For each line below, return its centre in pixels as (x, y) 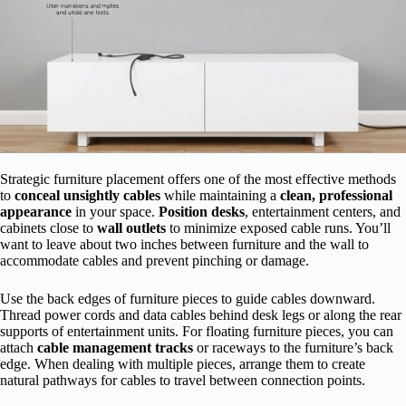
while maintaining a (220, 196)
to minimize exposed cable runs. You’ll (278, 228)
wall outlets (131, 228)
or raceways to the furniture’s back (293, 348)
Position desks (202, 212)
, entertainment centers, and (323, 212)
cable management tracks (115, 348)
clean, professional (336, 196)
